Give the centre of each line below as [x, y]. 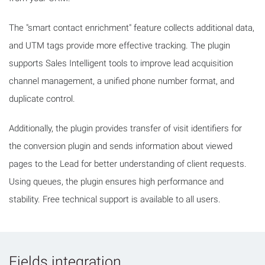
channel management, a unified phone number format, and [122, 81]
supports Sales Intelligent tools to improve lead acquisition [121, 64]
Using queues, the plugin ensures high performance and [116, 182]
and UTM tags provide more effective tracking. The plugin [119, 46]
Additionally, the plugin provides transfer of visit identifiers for [125, 129]
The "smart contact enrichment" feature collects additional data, [132, 28]
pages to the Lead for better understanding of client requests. [128, 164]
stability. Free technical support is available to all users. [115, 200]
